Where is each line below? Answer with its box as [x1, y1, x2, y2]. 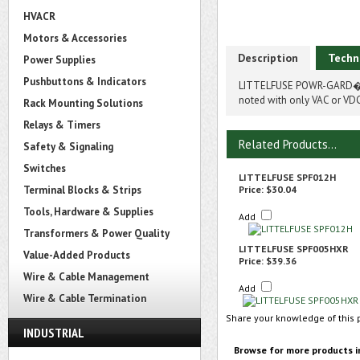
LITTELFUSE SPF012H [239, 171, 336, 183]
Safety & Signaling [23, 140, 113, 153]
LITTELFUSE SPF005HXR [239, 243, 349, 255]
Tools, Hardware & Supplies [23, 205, 153, 219]
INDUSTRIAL [23, 325, 84, 341]
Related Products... [239, 137, 337, 152]
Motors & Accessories [23, 31, 127, 45]
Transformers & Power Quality [23, 227, 170, 240]
